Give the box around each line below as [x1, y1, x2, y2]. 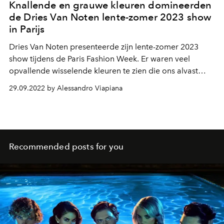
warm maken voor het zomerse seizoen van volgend [9, 78, 198, 87]
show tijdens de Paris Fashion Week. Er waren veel [9, 54, 190, 63]
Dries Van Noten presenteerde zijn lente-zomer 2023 [9, 42, 198, 51]
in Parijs [9, 23, 45, 35]
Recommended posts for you [9, 141, 123, 151]
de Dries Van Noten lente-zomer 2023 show [9, 11, 211, 23]
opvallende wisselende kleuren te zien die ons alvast [9, 66, 198, 75]
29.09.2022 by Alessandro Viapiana [9, 84, 122, 92]
